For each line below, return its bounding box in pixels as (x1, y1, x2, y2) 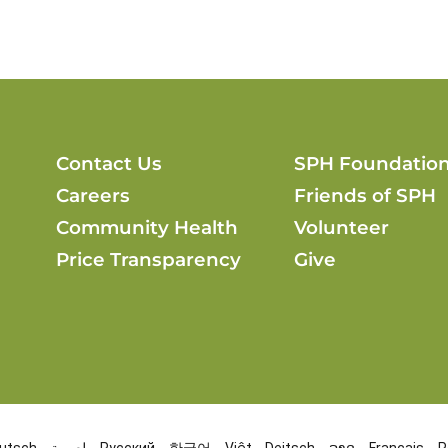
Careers (56, 184, 131, 208)
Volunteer (294, 216, 390, 240)
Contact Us (56, 152, 163, 176)
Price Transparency (56, 248, 242, 272)
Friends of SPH (294, 184, 437, 208)
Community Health (56, 216, 239, 240)
